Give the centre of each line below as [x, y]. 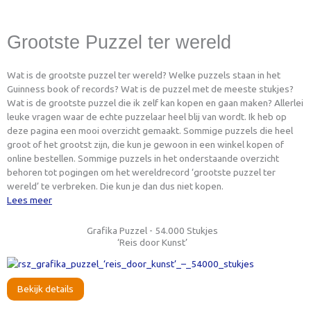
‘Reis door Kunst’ [152, 243]
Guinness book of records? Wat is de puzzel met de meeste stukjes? [150, 89]
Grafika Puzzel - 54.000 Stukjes [152, 231]
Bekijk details [45, 288]
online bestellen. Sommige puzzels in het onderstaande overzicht [143, 158]
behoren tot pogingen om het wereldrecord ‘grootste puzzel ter [141, 172]
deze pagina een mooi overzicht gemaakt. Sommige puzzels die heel [150, 130]
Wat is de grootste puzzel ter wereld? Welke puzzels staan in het [144, 75]
